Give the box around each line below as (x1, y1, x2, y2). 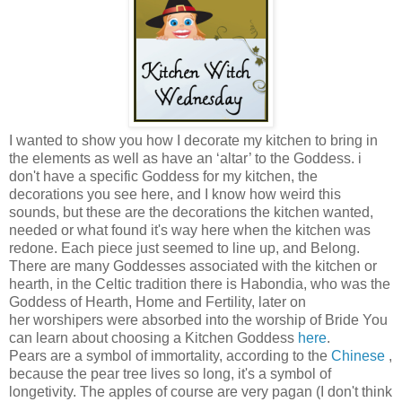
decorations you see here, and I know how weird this (9, 186, 341, 202)
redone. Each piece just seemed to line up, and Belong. (9, 240, 360, 256)
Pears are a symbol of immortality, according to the (9, 347, 328, 363)
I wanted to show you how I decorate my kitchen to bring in (9, 132, 378, 148)
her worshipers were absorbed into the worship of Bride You (9, 311, 388, 328)
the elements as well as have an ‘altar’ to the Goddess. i (9, 150, 362, 166)
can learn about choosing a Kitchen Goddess (9, 329, 298, 345)
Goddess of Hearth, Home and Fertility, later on (9, 293, 306, 310)
